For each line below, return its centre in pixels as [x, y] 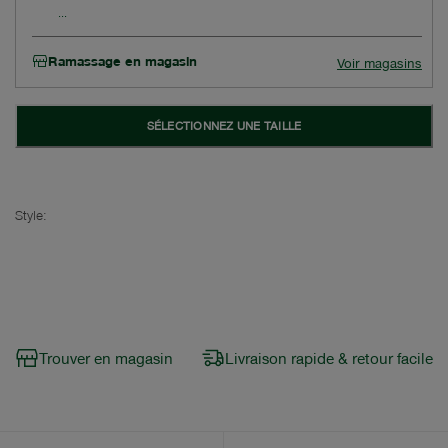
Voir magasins [379, 62]
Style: [30, 214]
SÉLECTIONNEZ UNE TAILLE [224, 125]
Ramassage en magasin [122, 60]
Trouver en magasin [106, 357]
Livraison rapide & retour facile [329, 357]
